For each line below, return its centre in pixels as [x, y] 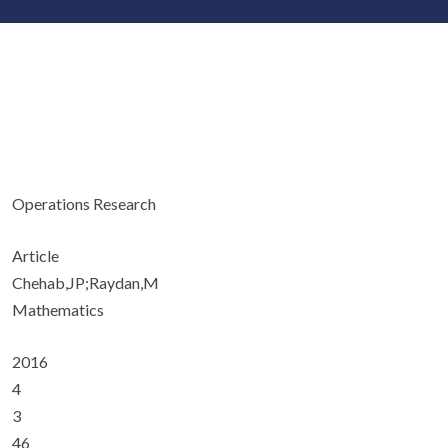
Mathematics [58, 309]
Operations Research [84, 203]
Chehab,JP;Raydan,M [85, 282]
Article [35, 255]
